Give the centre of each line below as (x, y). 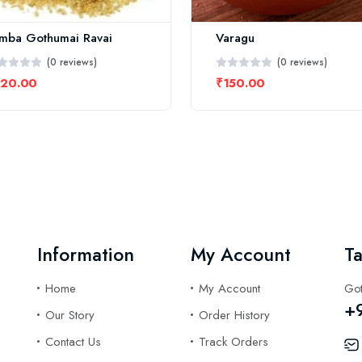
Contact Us (73, 342)
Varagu (235, 38)
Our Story (70, 315)
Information (86, 255)
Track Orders (234, 342)
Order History (234, 315)
